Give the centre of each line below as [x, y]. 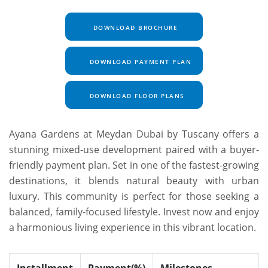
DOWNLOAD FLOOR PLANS [136, 96]
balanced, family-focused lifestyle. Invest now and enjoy [134, 212]
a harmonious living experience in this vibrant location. [133, 228]
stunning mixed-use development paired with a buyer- [134, 150]
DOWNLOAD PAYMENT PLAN [139, 62]
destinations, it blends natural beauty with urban [134, 181]
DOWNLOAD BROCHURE [134, 28]
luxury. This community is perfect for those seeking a [134, 197]
